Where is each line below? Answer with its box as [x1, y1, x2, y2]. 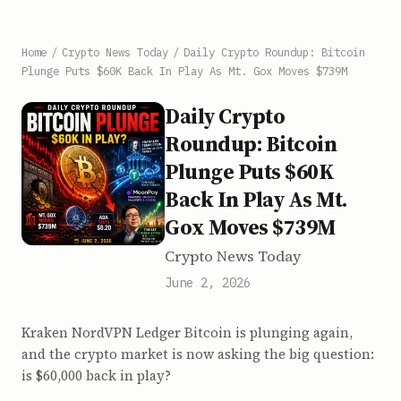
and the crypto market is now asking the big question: [21, 345, 374, 363]
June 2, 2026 [165, 275, 251, 291]
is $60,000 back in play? [21, 366, 171, 385]
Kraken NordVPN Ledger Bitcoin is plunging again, [21, 323, 353, 342]
